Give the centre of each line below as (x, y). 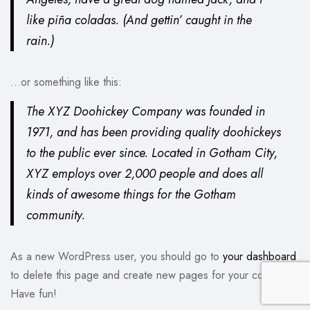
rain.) (40, 40)
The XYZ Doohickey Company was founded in (145, 111)
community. (55, 215)
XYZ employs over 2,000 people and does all (144, 173)
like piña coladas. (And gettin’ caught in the (139, 20)
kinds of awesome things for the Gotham (131, 194)
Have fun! (34, 294)
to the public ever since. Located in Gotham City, (152, 153)
